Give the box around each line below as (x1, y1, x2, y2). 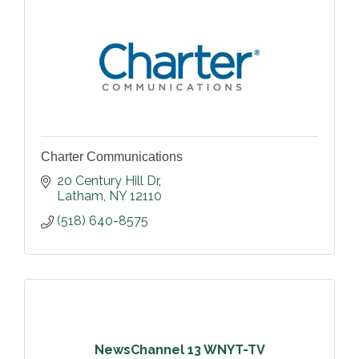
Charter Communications (41, 150, 183, 163)
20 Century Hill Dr (57, 173, 159, 188)
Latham (57, 188, 103, 204)
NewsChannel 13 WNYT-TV (94, 341, 265, 357)
